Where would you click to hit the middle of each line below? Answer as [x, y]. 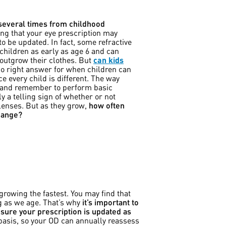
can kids [108, 60]
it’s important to [110, 202]
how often [107, 105]
